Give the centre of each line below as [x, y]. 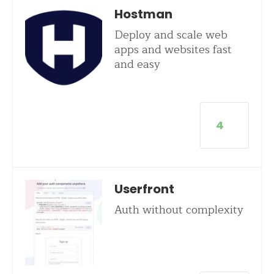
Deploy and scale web [171, 35]
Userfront [144, 189]
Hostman [143, 14]
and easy [137, 64]
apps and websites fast [173, 50]
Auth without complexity [179, 210]
